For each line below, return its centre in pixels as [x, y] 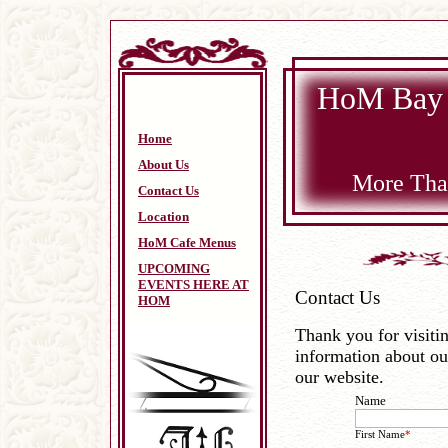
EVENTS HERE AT [193, 284]
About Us [163, 164]
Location [163, 216]
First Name [380, 434]
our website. [339, 377]
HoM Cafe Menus [187, 242]
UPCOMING [174, 268]
